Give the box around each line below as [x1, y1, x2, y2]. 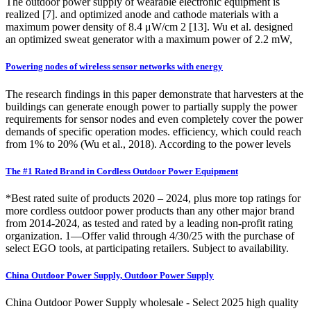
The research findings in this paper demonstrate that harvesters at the [6, 87, 303, 100]
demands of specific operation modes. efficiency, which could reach [6, 125, 301, 137]
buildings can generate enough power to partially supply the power [6, 100, 297, 112]
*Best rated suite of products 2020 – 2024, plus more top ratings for [6, 192, 301, 204]
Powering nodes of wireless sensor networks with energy [6, 61, 223, 72]
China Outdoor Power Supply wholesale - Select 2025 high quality [6, 296, 299, 309]
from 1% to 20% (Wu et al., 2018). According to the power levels [6, 137, 291, 150]
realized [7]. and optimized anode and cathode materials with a [6, 8, 278, 21]
